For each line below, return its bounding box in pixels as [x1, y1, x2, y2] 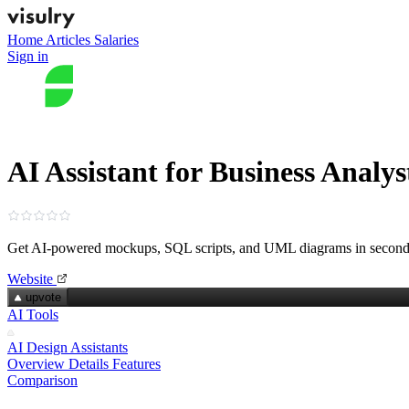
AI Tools [7, 306, 58, 322]
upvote [26, 289, 61, 304]
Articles [46, 32, 94, 47]
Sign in [7, 48, 48, 64]
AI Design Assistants [7, 339, 128, 355]
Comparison [7, 372, 78, 388]
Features [112, 355, 161, 372]
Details [68, 355, 109, 372]
